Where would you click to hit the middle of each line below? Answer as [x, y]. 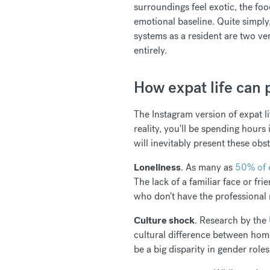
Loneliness [157, 168]
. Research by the [232, 221]
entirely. [152, 51]
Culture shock [164, 221]
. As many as [208, 168]
